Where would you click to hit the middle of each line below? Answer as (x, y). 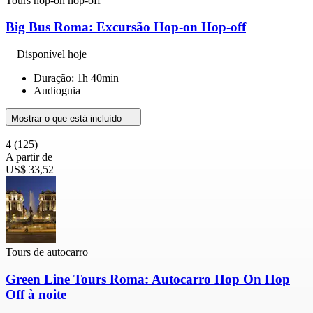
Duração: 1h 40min (76, 78)
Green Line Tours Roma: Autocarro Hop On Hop (148, 279)
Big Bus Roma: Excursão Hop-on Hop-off (126, 27)
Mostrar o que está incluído (68, 119)
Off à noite (36, 294)
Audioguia (57, 91)
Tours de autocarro (47, 252)
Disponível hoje (52, 54)
